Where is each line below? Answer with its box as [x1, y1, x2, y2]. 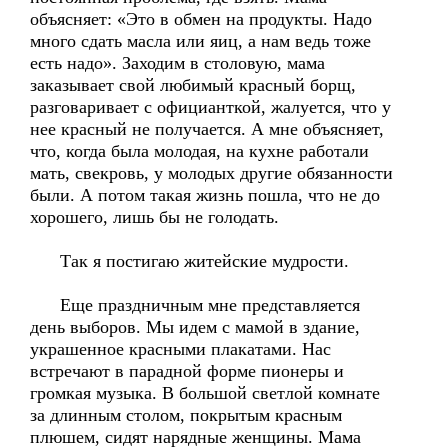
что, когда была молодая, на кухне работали [30, 141, 369, 161]
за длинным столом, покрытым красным [30, 405, 342, 425]
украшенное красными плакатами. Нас [30, 339, 331, 359]
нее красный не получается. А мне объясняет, [30, 119, 384, 139]
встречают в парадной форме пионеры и [30, 361, 344, 381]
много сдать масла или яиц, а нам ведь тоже [30, 31, 371, 51]
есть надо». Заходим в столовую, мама [30, 53, 325, 73]
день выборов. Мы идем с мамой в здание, [30, 317, 360, 337]
